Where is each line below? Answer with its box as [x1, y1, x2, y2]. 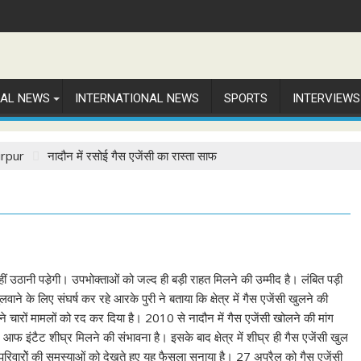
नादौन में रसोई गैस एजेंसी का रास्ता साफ [48, 147, 217, 164]
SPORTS [224, 91, 268, 106]
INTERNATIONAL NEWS [75, 91, 199, 106]
